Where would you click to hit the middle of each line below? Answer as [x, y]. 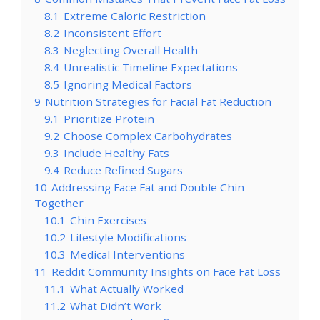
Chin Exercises [108, 220]
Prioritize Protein [109, 118]
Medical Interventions [127, 254]
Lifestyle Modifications [128, 237]
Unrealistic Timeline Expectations [151, 67]
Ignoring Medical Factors [128, 84]
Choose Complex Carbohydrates [148, 135]
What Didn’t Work [116, 305]
